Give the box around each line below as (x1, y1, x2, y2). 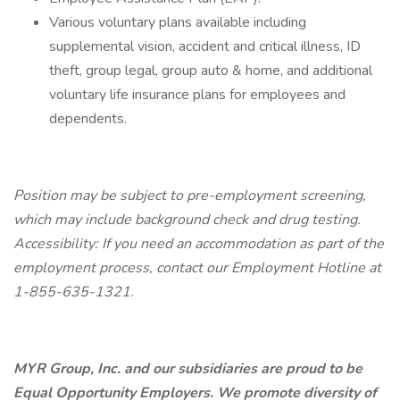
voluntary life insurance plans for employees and (49, 85, 346, 104)
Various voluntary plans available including (49, 12, 306, 32)
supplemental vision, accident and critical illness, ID (49, 37, 361, 56)
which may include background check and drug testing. (13, 210, 361, 229)
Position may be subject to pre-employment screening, (13, 186, 366, 205)
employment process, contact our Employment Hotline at (13, 258, 381, 278)
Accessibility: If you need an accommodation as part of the (13, 234, 384, 254)
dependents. (49, 109, 127, 129)
